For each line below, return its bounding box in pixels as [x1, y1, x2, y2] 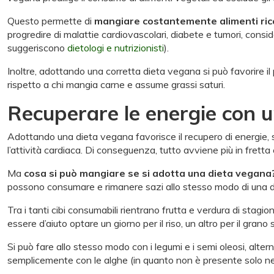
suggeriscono [7, 41, 67, 54]
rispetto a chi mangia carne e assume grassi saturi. [7, 78, 225, 91]
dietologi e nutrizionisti [67, 41, 164, 54]
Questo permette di [7, 14, 94, 27]
